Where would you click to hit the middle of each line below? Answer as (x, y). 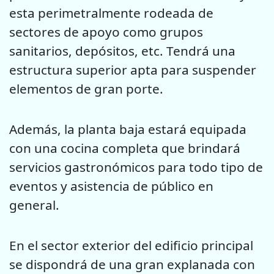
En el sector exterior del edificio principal (131, 246)
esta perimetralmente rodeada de (111, 13)
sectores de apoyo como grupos (106, 31)
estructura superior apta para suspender (133, 69)
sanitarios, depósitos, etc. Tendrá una (122, 50)
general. (34, 205)
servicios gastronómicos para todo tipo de (136, 167)
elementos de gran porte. (86, 88)
